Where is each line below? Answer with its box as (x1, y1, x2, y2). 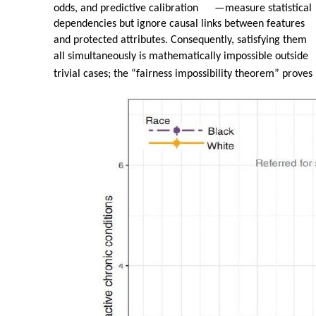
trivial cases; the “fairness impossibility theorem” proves (54, 68, 312, 80)
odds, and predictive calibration (54, 3, 198, 15)
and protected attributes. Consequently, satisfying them (54, 35, 307, 47)
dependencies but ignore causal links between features (54, 18, 305, 30)
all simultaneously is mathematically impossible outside (54, 51, 308, 63)
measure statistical (225, 3, 312, 15)
